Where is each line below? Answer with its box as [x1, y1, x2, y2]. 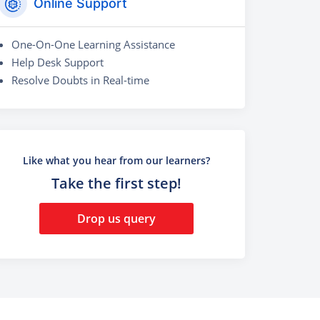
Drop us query [77, 210, 156, 226]
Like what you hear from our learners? [23, 154, 210, 168]
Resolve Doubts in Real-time [11, 72, 149, 87]
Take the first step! [51, 174, 181, 194]
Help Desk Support [11, 54, 104, 69]
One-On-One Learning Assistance [11, 36, 175, 51]
